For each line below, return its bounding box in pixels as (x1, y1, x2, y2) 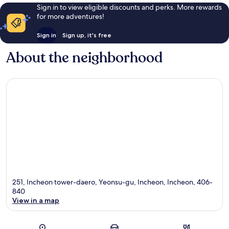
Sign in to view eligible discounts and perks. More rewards (36, 3, 222, 12)
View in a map (12, 195, 59, 205)
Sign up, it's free (62, 31, 111, 39)
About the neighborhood (6, 48, 163, 68)
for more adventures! (36, 12, 104, 21)
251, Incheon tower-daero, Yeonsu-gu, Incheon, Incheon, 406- (12, 177, 213, 187)
